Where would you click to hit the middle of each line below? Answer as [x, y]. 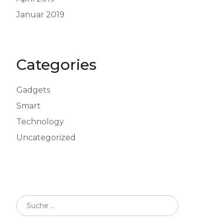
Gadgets [33, 90]
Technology [40, 122]
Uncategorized [46, 138]
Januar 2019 [40, 15]
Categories [56, 65]
